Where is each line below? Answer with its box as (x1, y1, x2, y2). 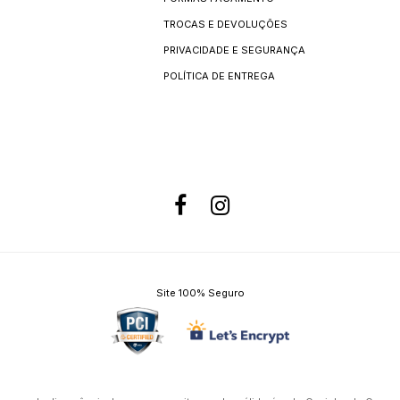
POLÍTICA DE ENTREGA (163, 70, 275, 82)
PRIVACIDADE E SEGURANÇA (163, 44, 305, 56)
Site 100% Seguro (155, 287, 245, 299)
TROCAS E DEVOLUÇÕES (163, 18, 287, 30)
